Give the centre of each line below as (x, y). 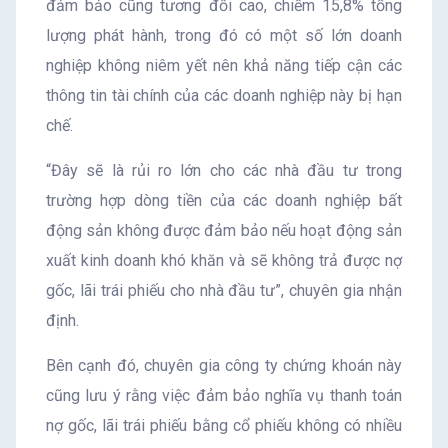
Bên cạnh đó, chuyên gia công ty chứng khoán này (224, 365)
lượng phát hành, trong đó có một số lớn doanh (224, 35)
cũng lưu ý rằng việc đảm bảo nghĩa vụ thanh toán (224, 395)
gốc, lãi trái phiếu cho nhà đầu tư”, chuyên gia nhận (224, 290)
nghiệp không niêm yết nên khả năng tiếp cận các (224, 65)
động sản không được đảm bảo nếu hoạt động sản (224, 230)
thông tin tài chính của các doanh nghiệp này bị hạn (224, 95)
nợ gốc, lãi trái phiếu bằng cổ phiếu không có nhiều (224, 425)
